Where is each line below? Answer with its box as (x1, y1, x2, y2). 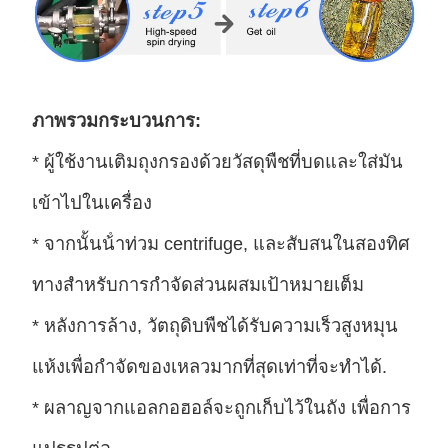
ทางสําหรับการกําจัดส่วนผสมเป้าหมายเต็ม (31, 273, 364, 295)
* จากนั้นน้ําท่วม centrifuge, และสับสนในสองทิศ (31, 232, 410, 254)
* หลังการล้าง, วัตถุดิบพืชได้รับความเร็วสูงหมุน (31, 314, 398, 336)
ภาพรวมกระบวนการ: (31, 109, 201, 131)
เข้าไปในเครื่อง (31, 191, 152, 213)
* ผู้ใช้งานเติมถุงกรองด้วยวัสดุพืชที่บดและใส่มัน (31, 150, 403, 172)
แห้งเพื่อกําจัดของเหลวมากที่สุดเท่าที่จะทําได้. (31, 355, 387, 377)
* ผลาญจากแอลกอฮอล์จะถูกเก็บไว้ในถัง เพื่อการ (31, 396, 411, 418)
